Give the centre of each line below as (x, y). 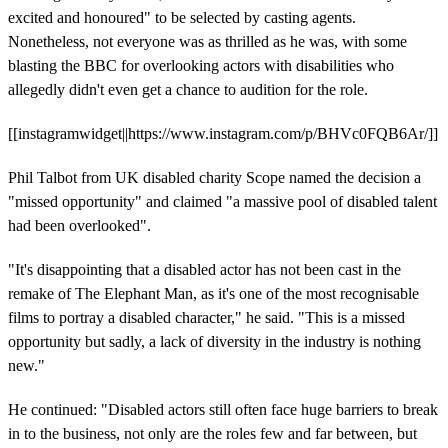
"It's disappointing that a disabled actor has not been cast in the (204, 269)
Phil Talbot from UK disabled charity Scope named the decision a (214, 177)
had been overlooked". (79, 225)
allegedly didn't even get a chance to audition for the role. (188, 89)
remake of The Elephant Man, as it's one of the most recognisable (213, 293)
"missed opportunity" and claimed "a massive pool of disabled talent (222, 201)
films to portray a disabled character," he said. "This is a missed (206, 317)
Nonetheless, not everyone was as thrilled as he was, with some (207, 41)
